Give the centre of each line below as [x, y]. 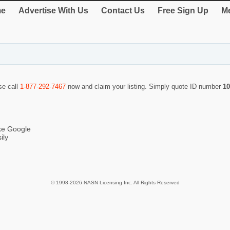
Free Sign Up [183, 11]
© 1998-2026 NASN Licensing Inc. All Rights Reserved [115, 183]
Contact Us [123, 11]
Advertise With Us [53, 11]
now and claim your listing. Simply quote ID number [144, 87]
